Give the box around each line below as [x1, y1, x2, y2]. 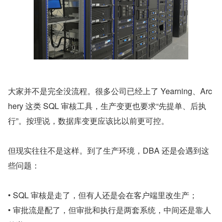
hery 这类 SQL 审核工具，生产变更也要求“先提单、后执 [8, 100, 206, 111]
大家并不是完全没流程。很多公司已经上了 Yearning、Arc [8, 85, 212, 97]
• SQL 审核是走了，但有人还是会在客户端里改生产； [8, 189, 197, 201]
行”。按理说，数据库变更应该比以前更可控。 [8, 115, 169, 126]
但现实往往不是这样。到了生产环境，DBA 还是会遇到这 [8, 145, 209, 156]
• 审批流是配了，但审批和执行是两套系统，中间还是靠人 [8, 204, 211, 216]
